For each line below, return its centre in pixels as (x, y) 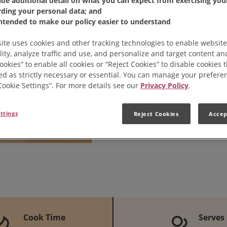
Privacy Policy (164, 85)
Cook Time (45, 218)
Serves (212, 218)
